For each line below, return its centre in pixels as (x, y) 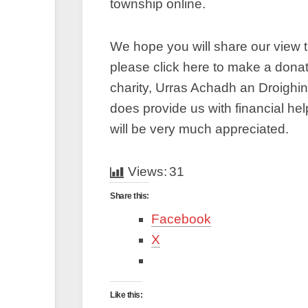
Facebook (181, 219)
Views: (147, 172)
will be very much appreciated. (199, 129)
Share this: (130, 196)
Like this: (126, 295)
